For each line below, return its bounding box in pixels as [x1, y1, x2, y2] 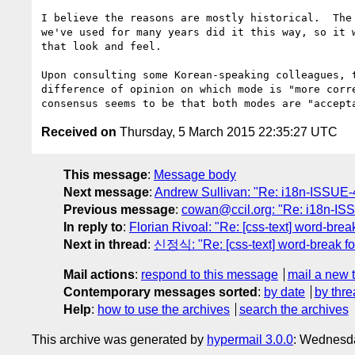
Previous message [63, 202, 175, 216]
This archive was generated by [32, 332, 207, 346]
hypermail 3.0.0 [207, 332, 293, 346]
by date [264, 284, 305, 299]
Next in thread [63, 237, 147, 251]
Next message [63, 185, 149, 199]
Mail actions [63, 267, 135, 281]
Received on [41, 124, 116, 139]
